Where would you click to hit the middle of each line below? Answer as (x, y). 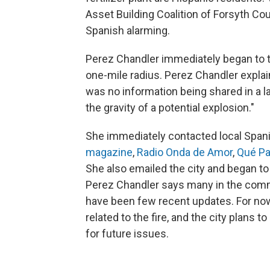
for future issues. (130, 234)
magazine (109, 152)
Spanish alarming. (128, 31)
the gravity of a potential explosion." (170, 108)
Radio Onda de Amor (185, 152)
